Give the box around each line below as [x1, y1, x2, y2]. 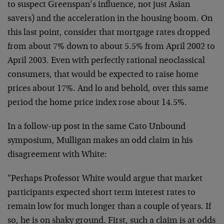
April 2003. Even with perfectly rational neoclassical [7, 56, 205, 65]
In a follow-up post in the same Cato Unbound [7, 122, 185, 131]
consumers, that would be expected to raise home [7, 70, 198, 79]
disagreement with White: [7, 150, 107, 159]
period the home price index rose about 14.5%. [7, 98, 187, 107]
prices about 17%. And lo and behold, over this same [7, 84, 208, 93]
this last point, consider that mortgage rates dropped [7, 28, 210, 37]
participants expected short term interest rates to [7, 188, 195, 197]
